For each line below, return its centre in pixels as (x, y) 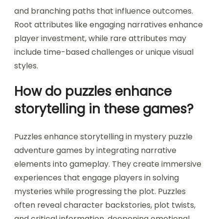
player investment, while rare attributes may (100, 39)
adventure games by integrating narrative (95, 151)
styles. (26, 66)
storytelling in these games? (104, 109)
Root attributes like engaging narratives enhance (109, 25)
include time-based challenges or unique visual (104, 52)
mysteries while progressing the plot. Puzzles (100, 192)
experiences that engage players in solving (97, 178)
